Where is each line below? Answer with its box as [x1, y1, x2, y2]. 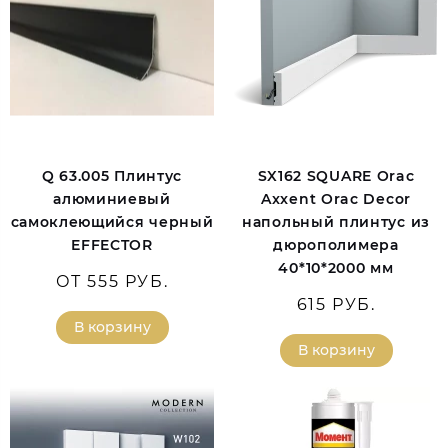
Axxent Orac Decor [261, 190, 411, 209]
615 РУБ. [296, 295, 376, 315]
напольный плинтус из [242, 213, 430, 232]
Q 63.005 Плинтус [41, 167, 183, 186]
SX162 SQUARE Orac [257, 167, 415, 186]
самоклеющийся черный [10, 213, 214, 232]
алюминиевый [53, 190, 171, 209]
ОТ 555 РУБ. [55, 272, 169, 292]
